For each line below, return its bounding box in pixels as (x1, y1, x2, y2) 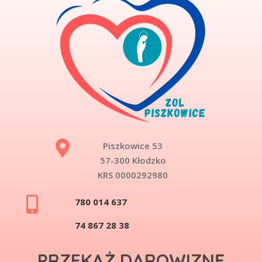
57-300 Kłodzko (99, 154, 166, 167)
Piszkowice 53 (103, 140, 163, 152)
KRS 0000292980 (98, 169, 168, 181)
